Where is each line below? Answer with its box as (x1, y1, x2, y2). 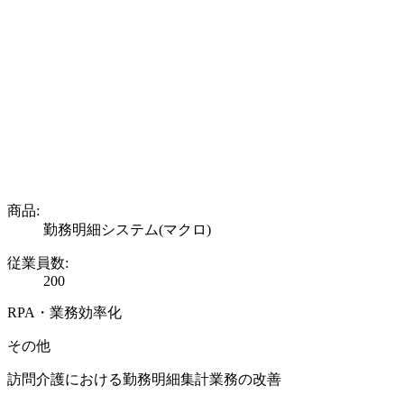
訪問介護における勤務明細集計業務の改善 (7, 372, 281, 388)
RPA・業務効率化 (7, 305, 122, 321)
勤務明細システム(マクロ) (43, 222, 211, 238)
